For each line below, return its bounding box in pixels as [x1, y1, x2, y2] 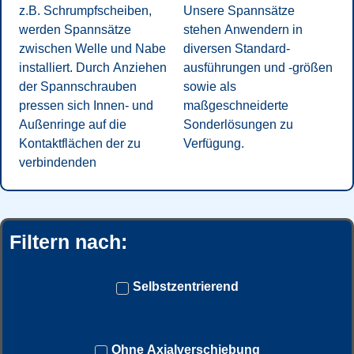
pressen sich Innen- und [19, 98, 153, 112]
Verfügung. [183, 136, 244, 150]
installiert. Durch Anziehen [19, 60, 167, 74]
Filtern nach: [9, 230, 127, 253]
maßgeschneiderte [183, 98, 288, 112]
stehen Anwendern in [183, 22, 303, 36]
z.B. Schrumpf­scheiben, [19, 3, 152, 17]
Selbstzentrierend [132, 280, 239, 294]
